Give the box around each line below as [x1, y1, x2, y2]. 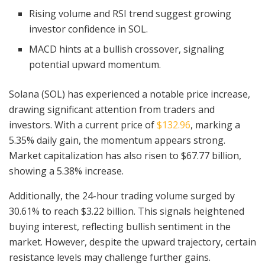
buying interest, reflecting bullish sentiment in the [9, 219, 231, 233]
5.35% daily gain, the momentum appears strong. [9, 133, 225, 147]
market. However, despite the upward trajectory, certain [9, 235, 256, 248]
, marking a [190, 118, 240, 131]
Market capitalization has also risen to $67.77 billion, [9, 148, 241, 162]
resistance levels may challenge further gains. [9, 250, 213, 264]
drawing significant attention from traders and [9, 102, 215, 116]
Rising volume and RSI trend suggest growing [29, 7, 232, 20]
